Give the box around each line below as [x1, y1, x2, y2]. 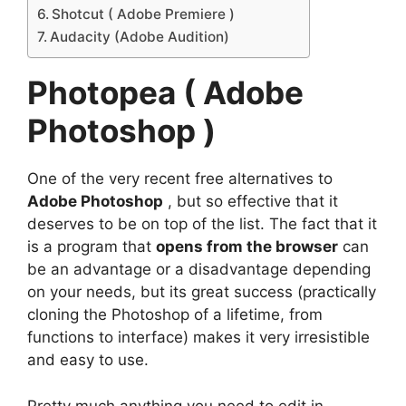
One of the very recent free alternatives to [27, 169, 333, 188]
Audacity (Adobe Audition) [50, 28, 230, 46]
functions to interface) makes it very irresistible [27, 328, 370, 347]
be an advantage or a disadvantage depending [27, 260, 371, 279]
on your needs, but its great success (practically [27, 283, 376, 302]
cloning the [27, 305, 111, 324]
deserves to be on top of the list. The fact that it [27, 215, 377, 234]
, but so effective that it [163, 192, 338, 211]
